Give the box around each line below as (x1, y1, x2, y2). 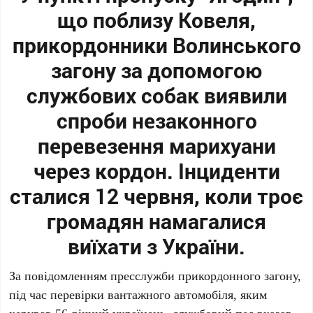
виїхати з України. (68, 233, 245, 260)
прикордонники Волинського (12, 31, 301, 59)
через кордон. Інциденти (33, 157, 280, 184)
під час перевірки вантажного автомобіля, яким (9, 286, 268, 303)
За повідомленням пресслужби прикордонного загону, (9, 267, 302, 284)
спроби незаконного (56, 107, 257, 134)
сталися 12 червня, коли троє (10, 182, 303, 210)
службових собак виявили (26, 82, 287, 109)
